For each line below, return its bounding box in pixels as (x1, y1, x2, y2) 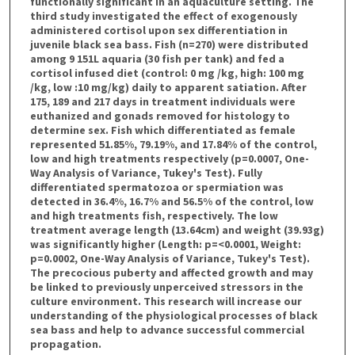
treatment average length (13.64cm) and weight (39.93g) (29, 222, 324, 237)
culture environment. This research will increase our (29, 293, 302, 308)
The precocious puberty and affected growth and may (29, 265, 313, 280)
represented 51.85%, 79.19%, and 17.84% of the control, (29, 136, 317, 151)
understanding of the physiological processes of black (29, 307, 318, 323)
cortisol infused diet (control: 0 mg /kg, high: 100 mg (29, 65, 304, 80)
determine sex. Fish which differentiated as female (29, 122, 296, 137)
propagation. (29, 336, 101, 351)
